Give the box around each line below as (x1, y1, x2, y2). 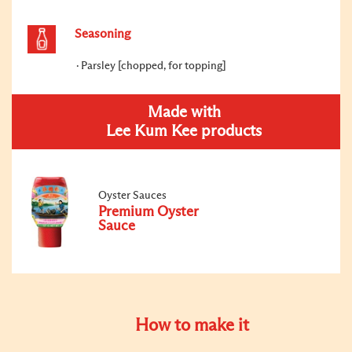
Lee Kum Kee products (106, 123, 262, 139)
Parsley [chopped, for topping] (81, 60, 226, 71)
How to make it (134, 317, 249, 335)
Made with (147, 104, 221, 120)
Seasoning (75, 27, 131, 40)
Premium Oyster (98, 204, 199, 219)
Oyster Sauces (98, 189, 167, 201)
